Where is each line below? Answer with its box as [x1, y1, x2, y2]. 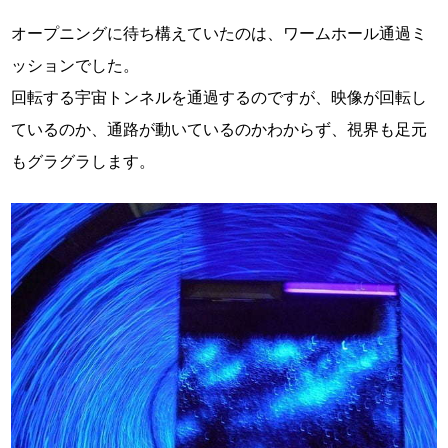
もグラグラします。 [11, 153, 156, 171]
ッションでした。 [11, 57, 140, 75]
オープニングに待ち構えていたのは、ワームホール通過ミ [11, 25, 428, 43]
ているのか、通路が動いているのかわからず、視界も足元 [11, 121, 428, 139]
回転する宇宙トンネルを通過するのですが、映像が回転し [11, 89, 428, 107]
